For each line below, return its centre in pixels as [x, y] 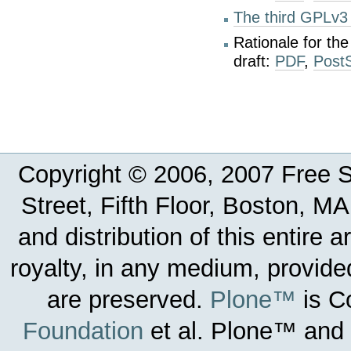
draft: [255, 62]
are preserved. [128, 300]
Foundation [83, 331]
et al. [177, 331]
